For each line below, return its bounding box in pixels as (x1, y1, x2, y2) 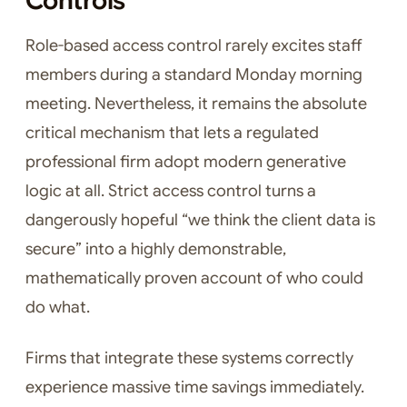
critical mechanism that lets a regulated (25, 123, 319, 144)
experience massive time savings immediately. (25, 377, 364, 398)
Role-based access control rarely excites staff (25, 35, 362, 56)
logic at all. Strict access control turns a (25, 181, 316, 202)
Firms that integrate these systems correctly (25, 348, 353, 369)
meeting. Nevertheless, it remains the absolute (25, 94, 367, 114)
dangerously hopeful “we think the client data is (25, 210, 375, 231)
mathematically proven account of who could (25, 268, 363, 289)
